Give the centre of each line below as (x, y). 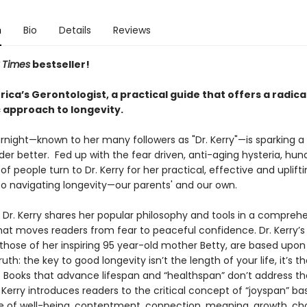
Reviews (132, 30)
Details (75, 30)
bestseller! (60, 64)
